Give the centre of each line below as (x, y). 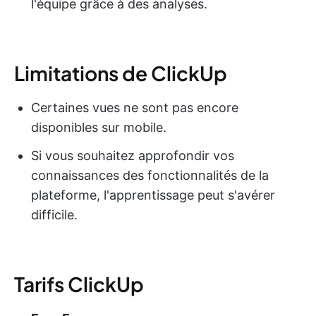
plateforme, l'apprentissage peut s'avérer (153, 195)
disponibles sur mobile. (99, 127)
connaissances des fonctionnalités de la (150, 175)
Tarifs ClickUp (79, 284)
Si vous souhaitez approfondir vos (133, 155)
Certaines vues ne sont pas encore (135, 107)
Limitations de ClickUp (121, 73)
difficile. (54, 214)
